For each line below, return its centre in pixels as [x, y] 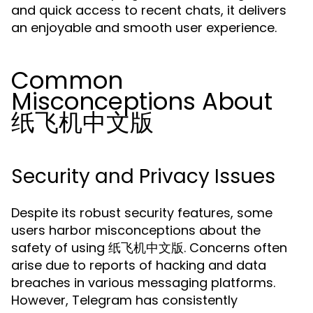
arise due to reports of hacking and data [139, 265]
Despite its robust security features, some [142, 213]
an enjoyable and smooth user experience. [144, 28]
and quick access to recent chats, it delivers [149, 10]
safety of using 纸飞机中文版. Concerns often [149, 248]
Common [67, 80]
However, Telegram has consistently [124, 300]
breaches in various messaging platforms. [143, 283]
